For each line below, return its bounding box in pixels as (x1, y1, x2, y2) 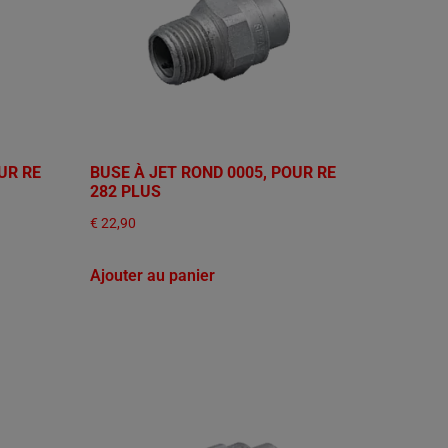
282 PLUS (90, 182, 162, 202)
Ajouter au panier (90, 266, 216, 286)
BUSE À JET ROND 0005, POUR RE (90, 163, 337, 183)
